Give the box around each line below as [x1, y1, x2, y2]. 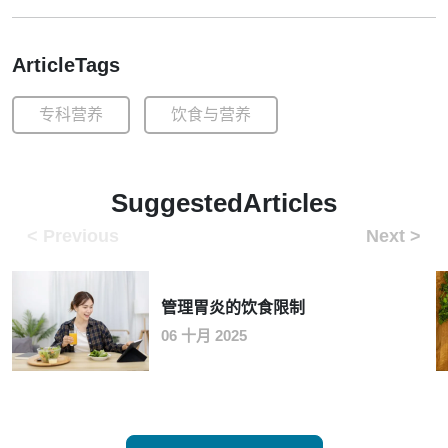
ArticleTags [12, 54, 120, 76]
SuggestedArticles [111, 188, 337, 218]
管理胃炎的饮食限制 [161, 298, 306, 316]
